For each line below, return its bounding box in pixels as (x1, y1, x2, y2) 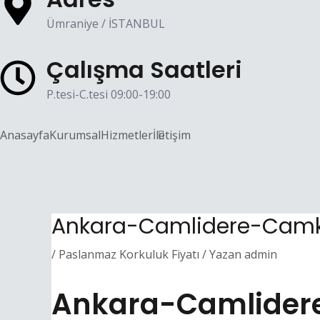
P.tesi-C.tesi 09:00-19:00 (46, 86, 171, 102)
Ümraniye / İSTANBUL (46, 16, 165, 31)
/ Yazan (199, 246, 241, 262)
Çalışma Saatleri (46, 54, 242, 86)
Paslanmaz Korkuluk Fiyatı (59, 246, 199, 262)
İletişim (153, 127, 191, 143)
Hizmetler (101, 127, 153, 143)
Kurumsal (49, 127, 101, 143)
